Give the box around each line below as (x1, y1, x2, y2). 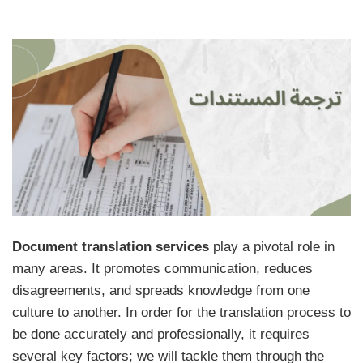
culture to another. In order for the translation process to (12, 305, 351, 321)
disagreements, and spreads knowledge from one (12, 283, 310, 299)
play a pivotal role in (209, 239, 335, 255)
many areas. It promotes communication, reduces (12, 261, 313, 277)
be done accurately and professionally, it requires (12, 327, 310, 343)
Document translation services (12, 239, 209, 255)
